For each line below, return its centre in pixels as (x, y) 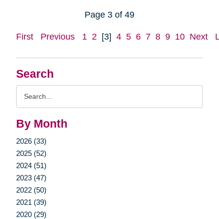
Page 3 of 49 (109, 14)
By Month (42, 124)
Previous (57, 36)
